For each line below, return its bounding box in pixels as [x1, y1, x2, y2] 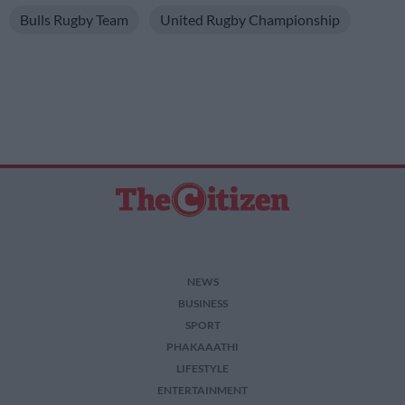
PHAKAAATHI [166, 340, 239, 353]
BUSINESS [177, 297, 228, 310]
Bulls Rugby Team [20, 10, 128, 28]
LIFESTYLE [176, 362, 229, 375]
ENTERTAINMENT [157, 383, 248, 397]
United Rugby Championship [160, 10, 340, 28]
